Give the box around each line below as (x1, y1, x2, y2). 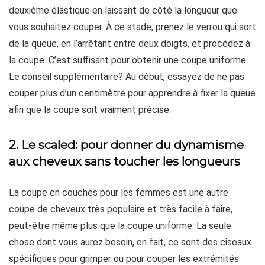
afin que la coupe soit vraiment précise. (9, 104, 171, 115)
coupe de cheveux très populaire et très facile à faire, (9, 203, 232, 215)
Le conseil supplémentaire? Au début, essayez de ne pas (9, 71, 244, 82)
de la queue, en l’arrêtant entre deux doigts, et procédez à (9, 38, 250, 49)
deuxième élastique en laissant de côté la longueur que (9, 5, 237, 16)
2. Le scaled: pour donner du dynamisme (9, 138, 244, 152)
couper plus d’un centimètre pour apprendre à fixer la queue (9, 88, 256, 99)
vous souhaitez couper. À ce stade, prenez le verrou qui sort (9, 21, 256, 33)
